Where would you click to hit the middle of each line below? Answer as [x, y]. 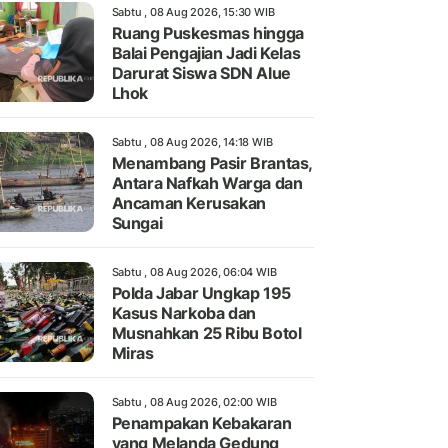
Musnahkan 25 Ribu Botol [206, 332]
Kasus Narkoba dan [183, 312]
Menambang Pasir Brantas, [211, 162]
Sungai [137, 222]
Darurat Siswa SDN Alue [201, 72]
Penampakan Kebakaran [201, 422]
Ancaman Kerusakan [188, 202]
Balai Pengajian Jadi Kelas [206, 52]
